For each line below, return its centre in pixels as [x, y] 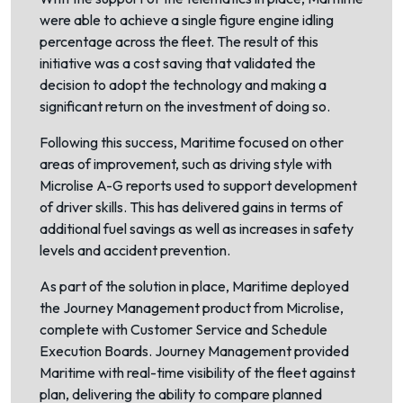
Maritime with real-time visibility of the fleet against [197, 372]
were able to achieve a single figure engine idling [187, 20]
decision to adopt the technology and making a [183, 85]
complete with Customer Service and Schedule [184, 329]
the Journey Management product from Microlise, [192, 308]
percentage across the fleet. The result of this [179, 41]
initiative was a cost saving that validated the [178, 63]
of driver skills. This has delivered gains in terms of [191, 207]
